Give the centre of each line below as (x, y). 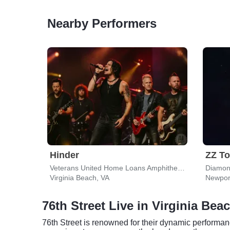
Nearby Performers (102, 23)
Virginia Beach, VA (80, 178)
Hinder (64, 155)
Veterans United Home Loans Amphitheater (181, 168)
